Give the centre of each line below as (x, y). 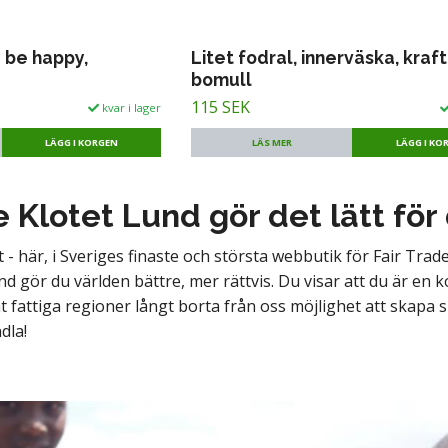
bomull (222, 79)
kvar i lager (130, 107)
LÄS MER (271, 142)
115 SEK (221, 106)
